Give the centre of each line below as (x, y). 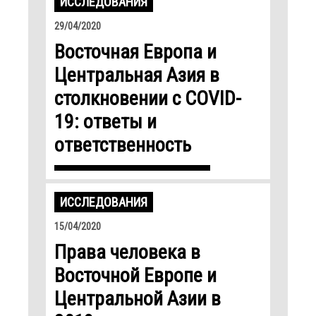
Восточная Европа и (135, 51)
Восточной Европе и (135, 275)
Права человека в (127, 252)
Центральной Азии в (138, 298)
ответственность (123, 145)
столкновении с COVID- (148, 98)
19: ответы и (105, 121)
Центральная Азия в (137, 75)
